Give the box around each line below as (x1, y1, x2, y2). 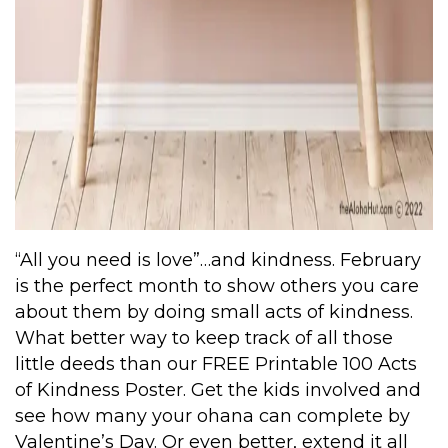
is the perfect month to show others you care (15, 274, 419, 297)
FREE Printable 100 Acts (202, 352, 417, 375)
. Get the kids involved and (183, 378, 421, 401)
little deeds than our (15, 352, 202, 375)
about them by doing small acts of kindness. (15, 300, 413, 323)
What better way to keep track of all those (15, 326, 393, 349)
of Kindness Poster (15, 378, 183, 401)
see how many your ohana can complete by (15, 404, 410, 427)
